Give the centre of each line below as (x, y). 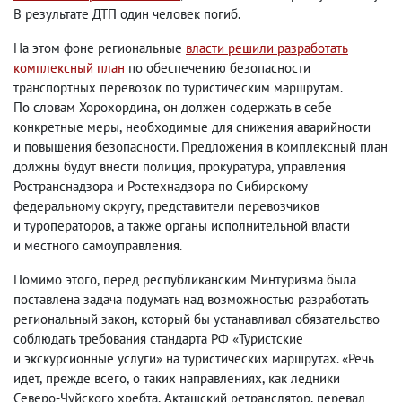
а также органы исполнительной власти (234, 226)
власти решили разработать (267, 48)
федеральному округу (77, 206)
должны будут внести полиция (103, 166)
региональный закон (74, 319)
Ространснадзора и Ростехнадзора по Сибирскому (160, 186)
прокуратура (235, 166)
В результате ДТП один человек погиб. (127, 14)
